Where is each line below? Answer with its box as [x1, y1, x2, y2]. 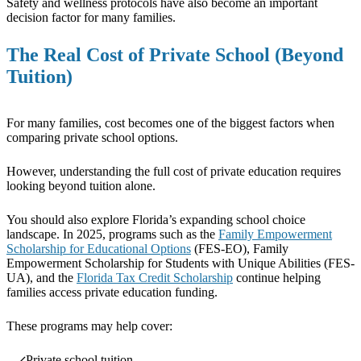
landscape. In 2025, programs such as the [6, 226, 218, 241]
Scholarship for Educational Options [6, 241, 191, 255]
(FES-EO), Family [191, 241, 288, 255]
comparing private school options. [6, 130, 181, 144]
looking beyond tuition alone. [6, 178, 159, 193]
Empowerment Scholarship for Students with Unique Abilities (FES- [6, 255, 355, 270]
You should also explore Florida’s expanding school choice [6, 212, 305, 226]
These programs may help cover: [6, 318, 176, 333]
